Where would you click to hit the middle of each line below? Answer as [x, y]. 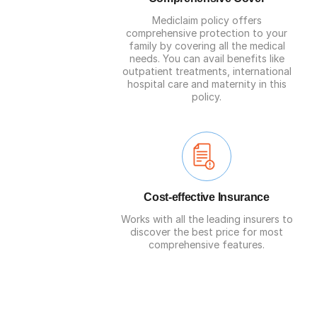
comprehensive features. [207, 244]
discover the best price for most [207, 232]
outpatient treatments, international [207, 71]
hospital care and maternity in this [207, 84]
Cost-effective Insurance [207, 197]
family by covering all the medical [207, 46]
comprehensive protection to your [207, 33]
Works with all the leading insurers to [207, 219]
